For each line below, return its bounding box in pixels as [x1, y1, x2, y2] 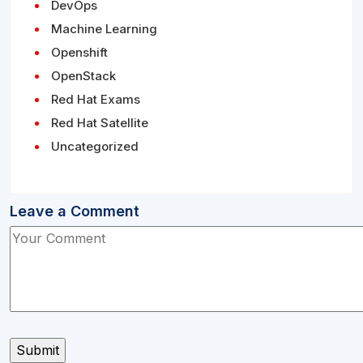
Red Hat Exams [51, 92, 140, 108]
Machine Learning [51, 21, 157, 37]
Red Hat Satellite [51, 115, 148, 131]
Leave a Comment [10, 203, 139, 220]
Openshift [51, 45, 108, 61]
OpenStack [51, 68, 116, 84]
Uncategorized [51, 139, 139, 155]
